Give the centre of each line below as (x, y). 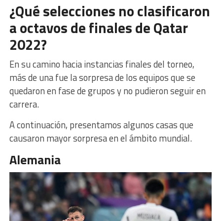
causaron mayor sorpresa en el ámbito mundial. (100, 138)
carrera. (24, 104)
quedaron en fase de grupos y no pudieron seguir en (107, 91)
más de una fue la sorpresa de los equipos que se (102, 78)
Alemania (35, 160)
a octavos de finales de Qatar (98, 28)
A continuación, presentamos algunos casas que (101, 125)
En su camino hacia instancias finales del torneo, (102, 64)
